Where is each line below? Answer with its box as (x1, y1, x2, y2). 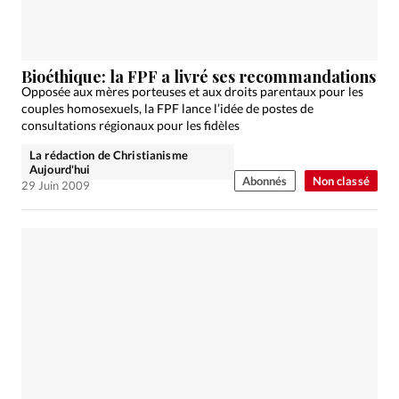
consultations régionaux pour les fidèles (21, 117, 240, 133)
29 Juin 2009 (21, 177, 90, 192)
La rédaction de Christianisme (29, 147, 188, 162)
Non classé (312, 173, 370, 188)
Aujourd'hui (29, 161, 91, 176)
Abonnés (241, 173, 288, 188)
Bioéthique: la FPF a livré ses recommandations (21, 66, 376, 88)
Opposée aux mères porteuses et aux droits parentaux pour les (21, 83, 363, 99)
